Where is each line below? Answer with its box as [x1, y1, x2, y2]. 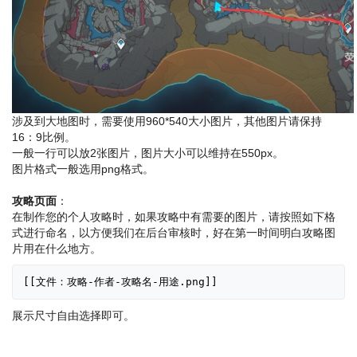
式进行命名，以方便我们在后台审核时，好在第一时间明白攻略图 [12, 226, 335, 239]
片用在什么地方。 [12, 241, 101, 255]
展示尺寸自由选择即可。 [12, 308, 135, 322]
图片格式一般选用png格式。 [12, 162, 154, 175]
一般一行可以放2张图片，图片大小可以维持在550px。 [12, 146, 284, 159]
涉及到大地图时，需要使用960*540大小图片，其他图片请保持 [12, 114, 322, 127]
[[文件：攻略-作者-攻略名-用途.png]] [23, 275, 218, 288]
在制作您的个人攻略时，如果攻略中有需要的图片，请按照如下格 [12, 210, 335, 223]
